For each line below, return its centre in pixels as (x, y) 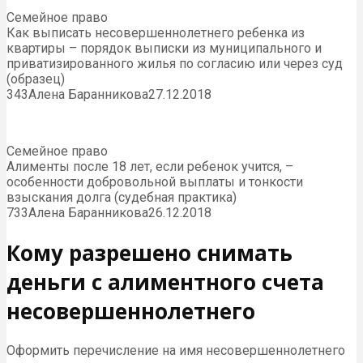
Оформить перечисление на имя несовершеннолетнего (176, 351)
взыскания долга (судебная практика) (122, 198)
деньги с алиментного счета (165, 282)
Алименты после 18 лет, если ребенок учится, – (150, 167)
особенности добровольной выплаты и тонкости (155, 182)
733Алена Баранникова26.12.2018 (109, 213)
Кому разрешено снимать (149, 252)
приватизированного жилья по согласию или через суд (175, 64)
